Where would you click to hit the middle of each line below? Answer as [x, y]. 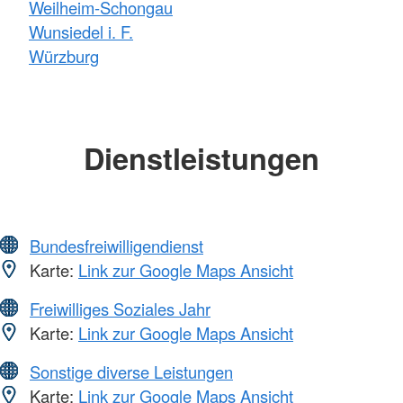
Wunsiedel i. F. [81, 32]
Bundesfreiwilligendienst [116, 245]
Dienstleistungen [201, 158]
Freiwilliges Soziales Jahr [120, 308]
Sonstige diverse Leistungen [131, 371]
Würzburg [64, 56]
